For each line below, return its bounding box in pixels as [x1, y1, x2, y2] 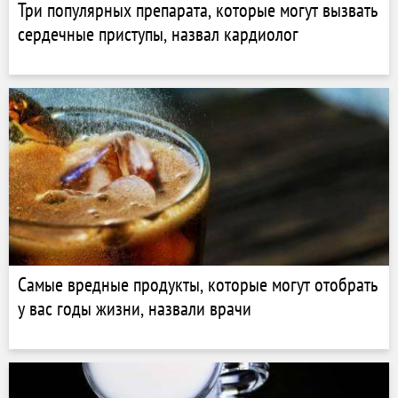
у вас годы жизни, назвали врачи [18, 296, 251, 321]
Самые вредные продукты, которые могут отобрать [18, 272, 378, 297]
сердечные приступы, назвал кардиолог [18, 21, 298, 46]
